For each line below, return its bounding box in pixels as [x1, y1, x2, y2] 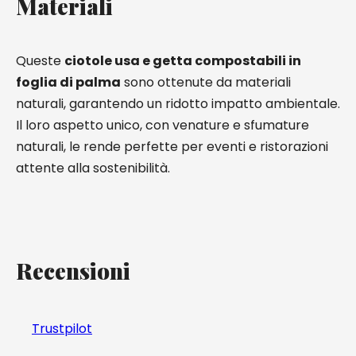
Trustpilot [32, 319, 92, 338]
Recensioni [16, 256, 130, 285]
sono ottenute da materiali [121, 73, 291, 91]
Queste [16, 52, 64, 70]
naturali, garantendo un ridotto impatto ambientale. [16, 95, 340, 113]
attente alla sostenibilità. [16, 159, 170, 177]
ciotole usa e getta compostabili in [64, 52, 301, 70]
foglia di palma [16, 73, 121, 91]
